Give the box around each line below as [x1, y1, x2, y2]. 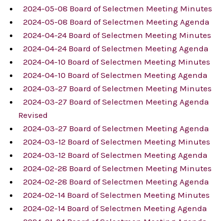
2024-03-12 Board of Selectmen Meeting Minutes [23, 137, 210, 147]
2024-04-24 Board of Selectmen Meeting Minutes [23, 30, 211, 40]
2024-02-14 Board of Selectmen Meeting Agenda [23, 203, 207, 214]
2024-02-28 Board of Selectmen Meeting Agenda [23, 177, 209, 187]
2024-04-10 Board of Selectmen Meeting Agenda [23, 70, 208, 80]
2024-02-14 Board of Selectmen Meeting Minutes [23, 190, 210, 200]
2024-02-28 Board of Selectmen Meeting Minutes [23, 163, 212, 174]
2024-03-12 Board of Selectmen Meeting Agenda [23, 150, 208, 160]
